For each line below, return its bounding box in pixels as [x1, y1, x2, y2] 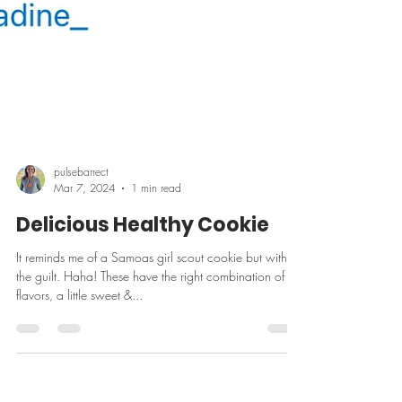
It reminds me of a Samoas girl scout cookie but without [16, 289, 303, 306]
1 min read [131, 221, 181, 236]
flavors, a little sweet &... [16, 327, 143, 344]
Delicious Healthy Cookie [16, 251, 269, 279]
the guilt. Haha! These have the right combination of [16, 308, 284, 325]
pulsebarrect [54, 205, 109, 220]
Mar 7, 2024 [54, 221, 115, 236]
